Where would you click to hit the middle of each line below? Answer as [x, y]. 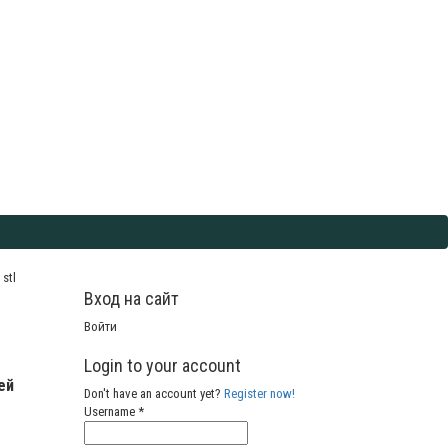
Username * [113, 411]
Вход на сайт [131, 298]
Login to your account [162, 365]
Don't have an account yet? [153, 393]
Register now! [259, 393]
